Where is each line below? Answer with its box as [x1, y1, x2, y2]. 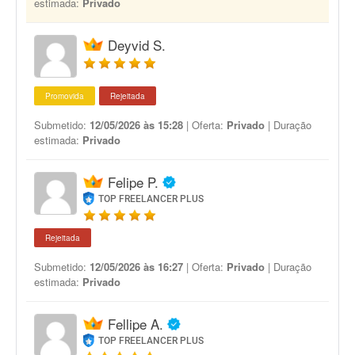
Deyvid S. [108, 35, 166, 55]
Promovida [45, 90, 84, 101]
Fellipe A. [108, 314, 163, 334]
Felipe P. [108, 172, 158, 192]
